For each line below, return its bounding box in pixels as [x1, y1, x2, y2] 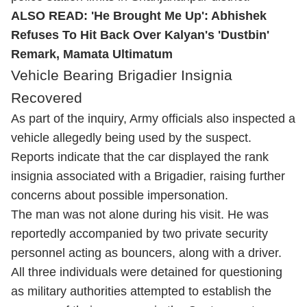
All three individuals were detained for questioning [11, 265, 282, 279]
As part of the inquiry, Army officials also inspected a [11, 112, 295, 125]
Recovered [11, 90, 82, 106]
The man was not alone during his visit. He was [11, 208, 269, 221]
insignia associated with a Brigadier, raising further [11, 169, 285, 183]
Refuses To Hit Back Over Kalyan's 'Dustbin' [11, 28, 269, 42]
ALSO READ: [11, 9, 91, 23]
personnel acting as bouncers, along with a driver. [11, 246, 282, 260]
